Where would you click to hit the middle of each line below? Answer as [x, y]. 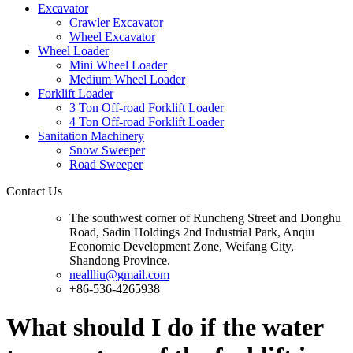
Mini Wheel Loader [118, 65]
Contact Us [34, 191]
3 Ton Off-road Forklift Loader [147, 107]
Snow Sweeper [107, 150]
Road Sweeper [106, 164]
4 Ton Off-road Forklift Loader [147, 121]
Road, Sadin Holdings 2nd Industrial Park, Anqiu [192, 232]
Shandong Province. [120, 260]
